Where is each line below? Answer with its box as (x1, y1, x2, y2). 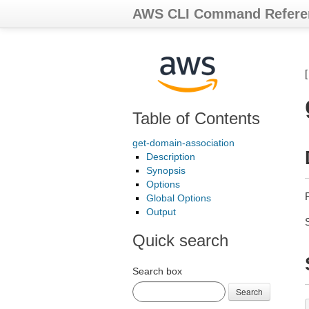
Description (146, 151, 195, 162)
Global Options (146, 192, 211, 203)
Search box (132, 266, 182, 277)
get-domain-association (132, 137, 235, 148)
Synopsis (146, 165, 186, 176)
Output (146, 206, 176, 217)
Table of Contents (132, 109, 260, 128)
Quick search (132, 231, 228, 250)
